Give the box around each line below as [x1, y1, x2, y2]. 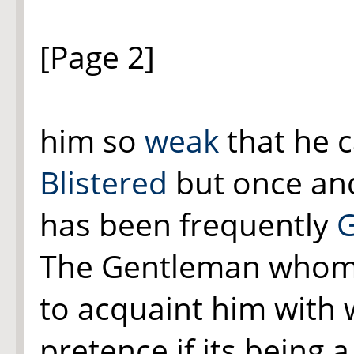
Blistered [40, 161, 168, 203]
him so [40, 119, 145, 161]
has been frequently [40, 203, 337, 245]
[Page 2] [40, 36, 155, 77]
